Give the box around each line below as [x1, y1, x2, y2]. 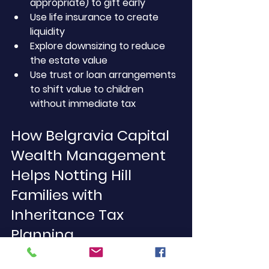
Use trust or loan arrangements [30, 68, 178, 82]
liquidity [30, 25, 65, 38]
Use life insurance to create [30, 10, 161, 24]
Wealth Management [11, 145, 169, 165]
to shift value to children [30, 82, 146, 96]
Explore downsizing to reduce [30, 39, 168, 53]
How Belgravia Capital [11, 125, 173, 145]
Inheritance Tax [11, 205, 127, 225]
